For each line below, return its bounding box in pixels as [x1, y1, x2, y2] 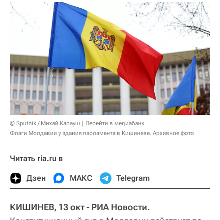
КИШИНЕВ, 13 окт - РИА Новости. [10, 201, 150, 212]
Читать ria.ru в [10, 153, 63, 163]
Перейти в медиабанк [85, 119, 144, 127]
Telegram [116, 173, 150, 183]
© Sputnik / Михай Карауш [10, 119, 80, 127]
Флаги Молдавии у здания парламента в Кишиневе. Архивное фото [10, 129, 194, 137]
